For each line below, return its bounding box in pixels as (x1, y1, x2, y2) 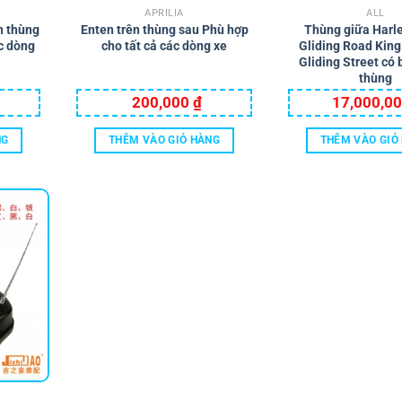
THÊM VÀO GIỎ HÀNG (109, 133, 220, 146)
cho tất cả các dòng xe (101, 38, 228, 53)
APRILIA (144, 6, 184, 19)
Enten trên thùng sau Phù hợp (80, 22, 249, 37)
